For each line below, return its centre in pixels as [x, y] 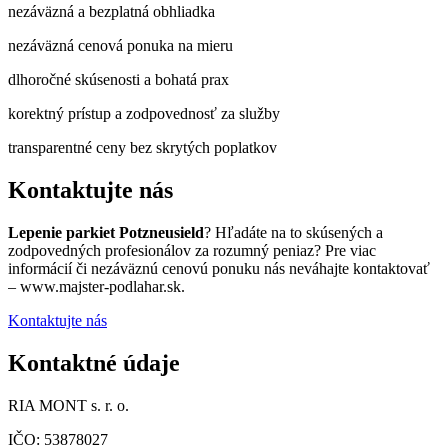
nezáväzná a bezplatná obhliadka [111, 12]
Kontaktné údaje [94, 362]
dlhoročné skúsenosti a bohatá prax [118, 80]
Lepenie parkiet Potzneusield [106, 232]
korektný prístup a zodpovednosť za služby [144, 114]
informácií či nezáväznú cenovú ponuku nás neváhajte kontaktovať [219, 268]
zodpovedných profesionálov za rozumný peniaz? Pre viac [192, 250]
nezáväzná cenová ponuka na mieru [120, 46]
